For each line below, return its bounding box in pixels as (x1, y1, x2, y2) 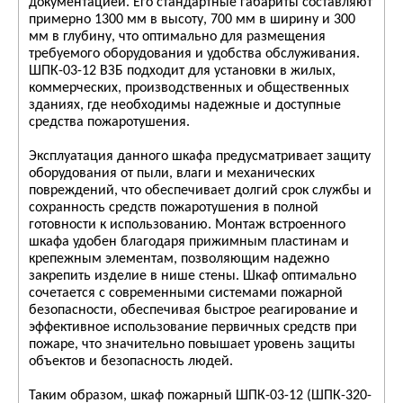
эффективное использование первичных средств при (29, 320, 357, 335)
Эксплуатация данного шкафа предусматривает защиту (29, 149, 371, 164)
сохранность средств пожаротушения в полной (29, 201, 318, 215)
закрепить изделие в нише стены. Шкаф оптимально (29, 269, 356, 283)
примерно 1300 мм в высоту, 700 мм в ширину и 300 (29, 13, 355, 27)
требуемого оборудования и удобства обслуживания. (29, 47, 360, 61)
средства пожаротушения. (29, 115, 190, 130)
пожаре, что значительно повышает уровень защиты (29, 337, 355, 352)
